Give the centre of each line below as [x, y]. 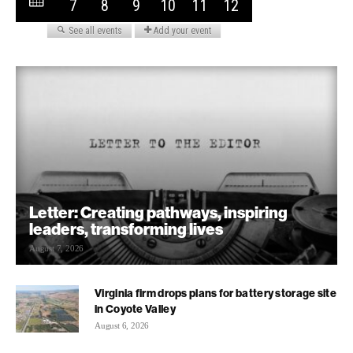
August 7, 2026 [57, 248]
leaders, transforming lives [126, 229]
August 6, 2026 [122, 325]
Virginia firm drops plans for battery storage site [216, 293]
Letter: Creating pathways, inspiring [158, 212]
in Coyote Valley [135, 308]
